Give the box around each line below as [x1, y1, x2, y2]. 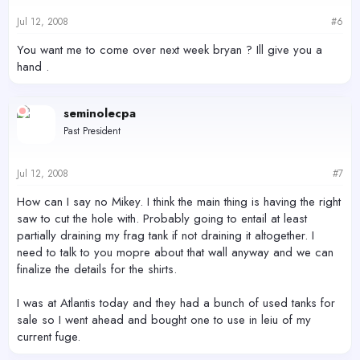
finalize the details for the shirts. [17, 260, 177, 278]
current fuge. [17, 327, 80, 346]
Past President [63, 124, 121, 138]
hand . [17, 58, 49, 76]
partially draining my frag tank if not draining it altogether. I [17, 226, 314, 244]
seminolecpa [63, 104, 136, 122]
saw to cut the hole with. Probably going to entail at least [17, 209, 307, 227]
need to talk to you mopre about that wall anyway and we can [17, 243, 333, 261]
